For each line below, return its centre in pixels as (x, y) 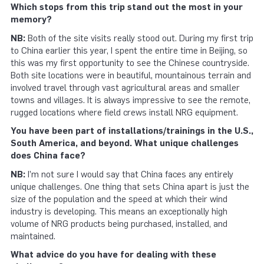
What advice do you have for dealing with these (113, 255)
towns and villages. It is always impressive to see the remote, (131, 100)
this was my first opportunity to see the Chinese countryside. (130, 63)
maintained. (33, 236)
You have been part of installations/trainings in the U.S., (132, 131)
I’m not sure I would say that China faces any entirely (129, 174)
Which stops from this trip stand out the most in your (127, 7)
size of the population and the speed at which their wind (119, 199)
